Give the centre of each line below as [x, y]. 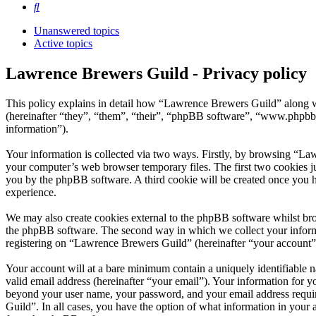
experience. [31, 193]
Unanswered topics [77, 31]
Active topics [63, 44]
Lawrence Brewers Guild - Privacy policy [156, 74]
